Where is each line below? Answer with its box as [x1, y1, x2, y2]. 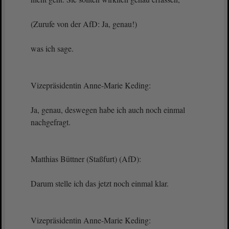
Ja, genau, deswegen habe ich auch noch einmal [31, 104, 185, 115]
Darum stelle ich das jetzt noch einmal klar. [31, 178, 169, 189]
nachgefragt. [31, 117, 71, 127]
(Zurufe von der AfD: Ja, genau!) [31, 18, 137, 29]
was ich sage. [31, 43, 74, 54]
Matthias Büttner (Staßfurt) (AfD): [31, 153, 144, 164]
